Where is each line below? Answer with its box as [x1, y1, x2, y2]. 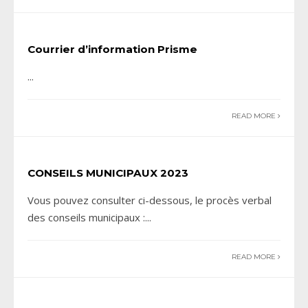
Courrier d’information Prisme [27, 43, 197, 56]
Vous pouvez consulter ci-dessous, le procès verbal [27, 193, 272, 208]
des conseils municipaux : [27, 210, 145, 225]
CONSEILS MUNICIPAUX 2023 [27, 166, 188, 180]
